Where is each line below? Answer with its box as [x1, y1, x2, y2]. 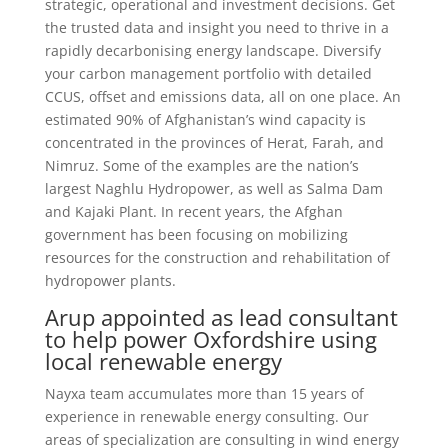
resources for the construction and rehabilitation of [44, 248, 390, 267]
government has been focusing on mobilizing [44, 225, 348, 244]
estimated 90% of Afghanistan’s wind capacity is [44, 110, 366, 129]
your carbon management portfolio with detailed [44, 64, 372, 83]
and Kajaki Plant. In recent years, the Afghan [44, 202, 343, 221]
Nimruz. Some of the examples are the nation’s [44, 156, 359, 175]
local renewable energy [44, 346, 282, 376]
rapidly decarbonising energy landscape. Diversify [44, 41, 381, 60]
